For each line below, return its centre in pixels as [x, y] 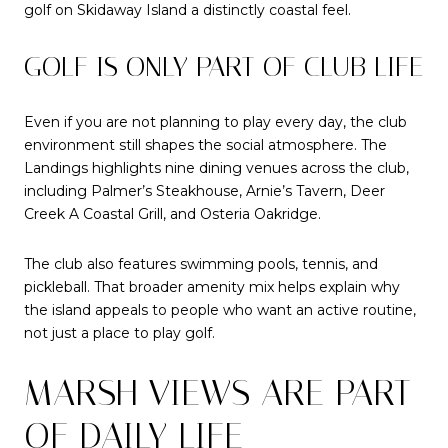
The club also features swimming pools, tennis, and [201, 263]
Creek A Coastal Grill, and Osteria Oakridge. [172, 214]
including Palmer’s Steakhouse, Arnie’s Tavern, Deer [204, 191]
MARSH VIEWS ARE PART [217, 392]
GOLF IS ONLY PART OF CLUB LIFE [223, 66]
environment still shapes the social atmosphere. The [205, 145]
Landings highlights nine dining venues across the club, [216, 168]
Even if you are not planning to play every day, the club [215, 122]
